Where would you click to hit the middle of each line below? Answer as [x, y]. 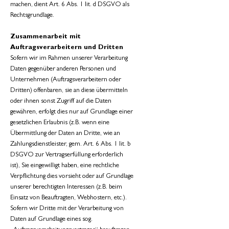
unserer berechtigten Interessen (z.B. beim [66, 187]
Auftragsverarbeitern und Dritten [67, 48]
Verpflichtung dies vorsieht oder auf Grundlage [72, 177]
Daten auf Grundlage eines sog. [51, 220]
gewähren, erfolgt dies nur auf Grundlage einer [72, 112]
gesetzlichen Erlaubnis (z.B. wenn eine [60, 123]
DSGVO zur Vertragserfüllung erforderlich [67, 155]
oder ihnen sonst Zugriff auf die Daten [61, 101]
